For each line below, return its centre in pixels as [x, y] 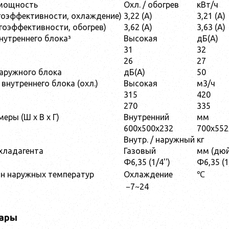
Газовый [140, 151]
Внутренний [147, 117]
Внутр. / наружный [159, 139]
